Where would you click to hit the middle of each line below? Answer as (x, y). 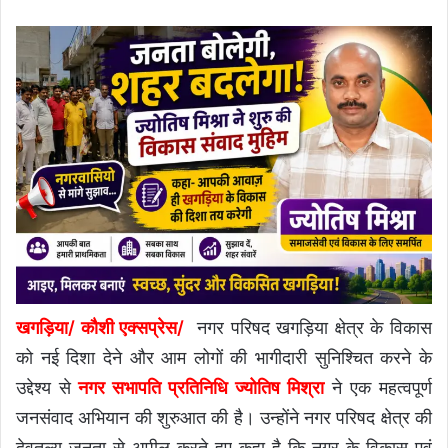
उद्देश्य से (47, 387)
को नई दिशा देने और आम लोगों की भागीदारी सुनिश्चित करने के (224, 357)
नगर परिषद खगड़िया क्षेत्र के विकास (308, 327)
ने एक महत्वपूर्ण (378, 387)
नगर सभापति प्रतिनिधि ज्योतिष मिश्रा (201, 387)
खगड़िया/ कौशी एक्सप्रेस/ (100, 327)
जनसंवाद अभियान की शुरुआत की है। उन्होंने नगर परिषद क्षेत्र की (224, 417)
